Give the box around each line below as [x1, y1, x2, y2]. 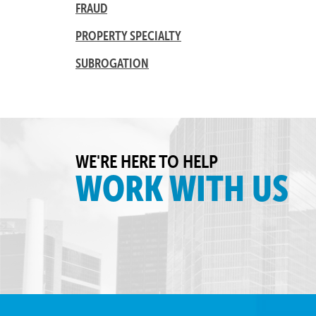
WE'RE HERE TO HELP [75, 150, 218, 172]
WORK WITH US [75, 169, 288, 209]
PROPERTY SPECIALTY [75, 28, 181, 43]
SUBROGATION [75, 56, 149, 71]
